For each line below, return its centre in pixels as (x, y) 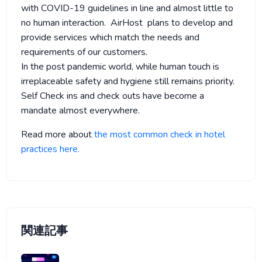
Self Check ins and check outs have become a (113, 96)
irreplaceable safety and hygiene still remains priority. (129, 81)
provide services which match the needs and (110, 37)
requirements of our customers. (84, 52)
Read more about (58, 134)
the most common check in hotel (160, 134)
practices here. (50, 149)
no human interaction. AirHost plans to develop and (127, 23)
